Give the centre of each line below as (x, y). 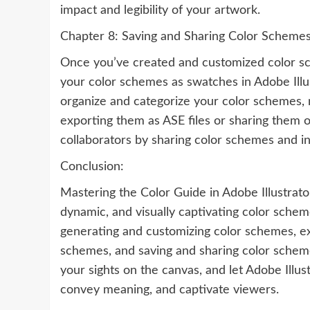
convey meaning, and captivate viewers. (170, 290)
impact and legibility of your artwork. (160, 10)
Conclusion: (92, 167)
